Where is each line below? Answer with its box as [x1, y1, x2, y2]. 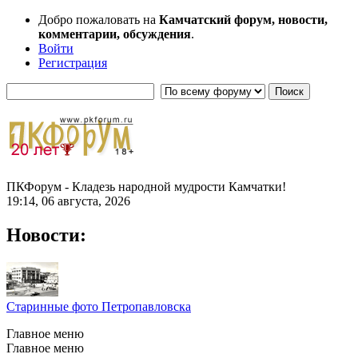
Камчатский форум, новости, [159, 13, 328, 26]
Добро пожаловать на [38, 13, 159, 26]
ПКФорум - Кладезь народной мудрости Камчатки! [6, 179, 286, 193]
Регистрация [38, 56, 107, 70]
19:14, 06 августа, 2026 [6, 193, 130, 208]
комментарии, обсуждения [38, 27, 191, 41]
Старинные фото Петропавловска [6, 299, 191, 313]
